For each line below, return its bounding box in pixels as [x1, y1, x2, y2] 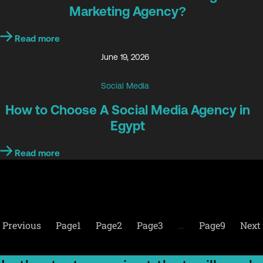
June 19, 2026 [100, 52, 149, 62]
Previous [2, 218, 41, 231]
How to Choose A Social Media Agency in [5, 102, 250, 117]
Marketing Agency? [69, 4, 186, 19]
